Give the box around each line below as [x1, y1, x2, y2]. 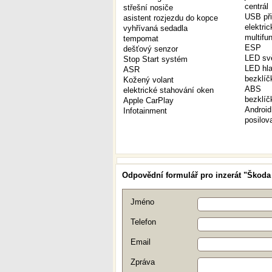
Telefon [131, 217, 156, 226]
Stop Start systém [123, 55, 188, 64]
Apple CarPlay [123, 96, 174, 105]
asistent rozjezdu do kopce [123, 13, 218, 22]
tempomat [123, 34, 158, 43]
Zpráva [131, 257, 155, 267]
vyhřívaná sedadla [123, 24, 188, 33]
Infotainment [123, 106, 167, 115]
